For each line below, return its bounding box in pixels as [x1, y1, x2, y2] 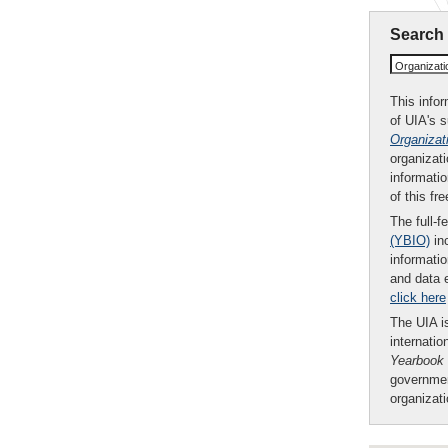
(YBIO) [390, 233, 430, 248]
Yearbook [390, 353, 444, 368]
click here [390, 290, 446, 305]
